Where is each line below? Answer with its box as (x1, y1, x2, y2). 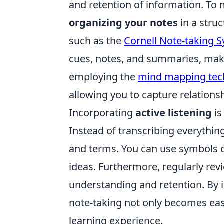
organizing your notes (69, 16, 178, 29)
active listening (135, 106, 212, 119)
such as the (69, 34, 124, 47)
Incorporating (69, 106, 135, 119)
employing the (69, 70, 138, 83)
